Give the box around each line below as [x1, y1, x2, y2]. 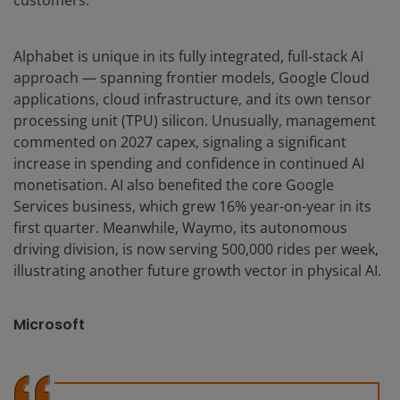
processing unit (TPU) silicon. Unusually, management [13, 111, 376, 131]
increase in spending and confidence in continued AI [13, 154, 364, 174]
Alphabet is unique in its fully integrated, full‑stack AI [13, 46, 363, 67]
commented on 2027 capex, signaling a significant [13, 132, 346, 153]
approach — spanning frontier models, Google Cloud [13, 68, 370, 88]
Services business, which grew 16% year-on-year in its [13, 196, 371, 217]
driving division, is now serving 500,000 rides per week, [13, 239, 379, 260]
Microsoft [13, 314, 85, 336]
